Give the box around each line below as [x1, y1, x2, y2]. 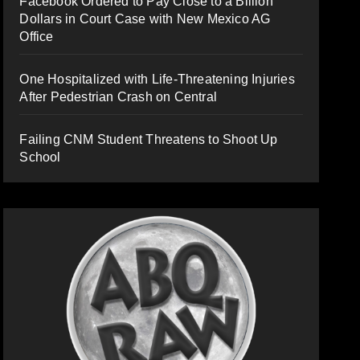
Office [19, 29, 54, 43]
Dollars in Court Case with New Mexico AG [19, 11, 271, 26]
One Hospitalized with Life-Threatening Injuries [19, 72, 295, 86]
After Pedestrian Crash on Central [19, 89, 217, 104]
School [19, 149, 61, 164]
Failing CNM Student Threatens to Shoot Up [19, 132, 278, 146]
